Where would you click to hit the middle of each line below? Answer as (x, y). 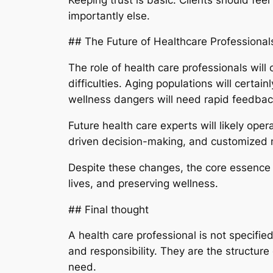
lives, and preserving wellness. (143, 183)
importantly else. (109, 16)
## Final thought (108, 209)
